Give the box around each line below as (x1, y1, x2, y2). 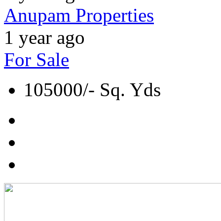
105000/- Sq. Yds (24, 79, 161, 101)
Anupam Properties (4, 4, 154, 26)
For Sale (4, 49, 69, 71)
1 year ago (4, 27, 85, 48)
